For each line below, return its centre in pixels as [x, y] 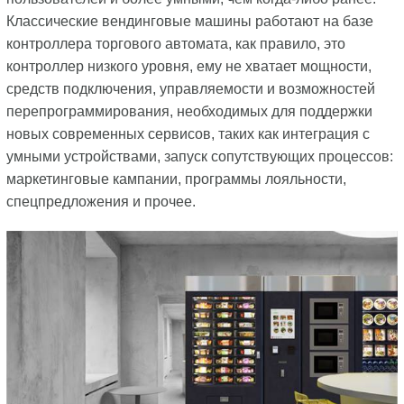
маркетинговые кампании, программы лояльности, [176, 179]
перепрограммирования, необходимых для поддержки [189, 111]
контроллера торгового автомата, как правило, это [175, 44]
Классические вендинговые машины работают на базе [189, 21]
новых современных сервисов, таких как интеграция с [188, 134]
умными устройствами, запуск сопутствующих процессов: [199, 156]
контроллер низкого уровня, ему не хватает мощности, [188, 66]
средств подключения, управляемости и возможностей [190, 89]
